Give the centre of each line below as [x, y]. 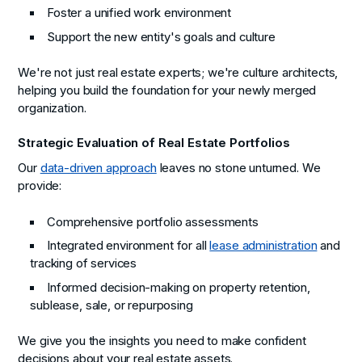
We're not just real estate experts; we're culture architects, [178, 73]
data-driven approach [98, 168]
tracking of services [84, 264]
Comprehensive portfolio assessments [153, 222]
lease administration [263, 246]
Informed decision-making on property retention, [179, 287]
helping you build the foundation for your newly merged [167, 91]
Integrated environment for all [128, 246]
